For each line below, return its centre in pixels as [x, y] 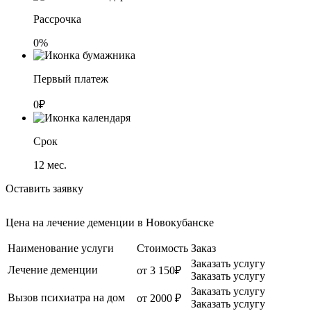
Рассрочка [57, 19]
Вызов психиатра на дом [66, 297]
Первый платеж [71, 78]
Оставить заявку [44, 188]
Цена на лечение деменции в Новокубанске [110, 222]
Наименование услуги [61, 248]
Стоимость [162, 248]
